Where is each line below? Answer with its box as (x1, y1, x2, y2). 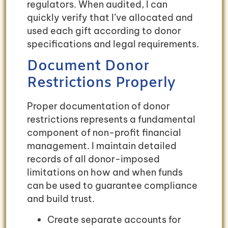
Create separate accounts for (47, 213, 181, 225)
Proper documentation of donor (27, 100, 170, 112)
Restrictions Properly (27, 74, 176, 93)
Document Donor (27, 57, 150, 76)
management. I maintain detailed (27, 140, 177, 152)
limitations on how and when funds (27, 166, 183, 179)
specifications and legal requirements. (27, 38, 199, 50)
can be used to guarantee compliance (27, 180, 197, 192)
